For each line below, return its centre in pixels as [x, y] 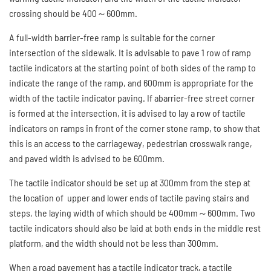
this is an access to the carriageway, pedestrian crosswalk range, [131, 143]
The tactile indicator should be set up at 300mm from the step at [130, 182]
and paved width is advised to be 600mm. [87, 158]
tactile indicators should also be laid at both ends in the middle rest [135, 228]
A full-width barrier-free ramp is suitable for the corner [112, 37]
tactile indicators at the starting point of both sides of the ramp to [132, 67]
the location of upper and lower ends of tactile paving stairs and [129, 198]
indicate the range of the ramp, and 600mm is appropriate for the [131, 83]
